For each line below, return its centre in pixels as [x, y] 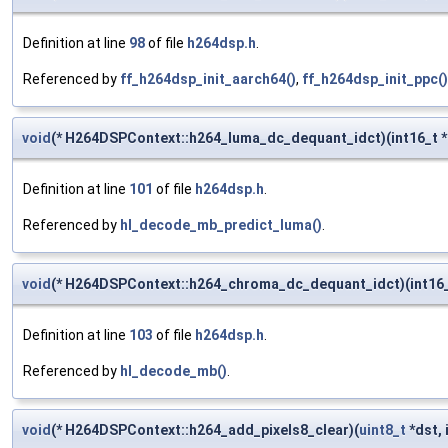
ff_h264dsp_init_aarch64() [208, 79]
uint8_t [382, 430]
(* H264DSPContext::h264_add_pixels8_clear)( [205, 430]
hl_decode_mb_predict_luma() [221, 225]
